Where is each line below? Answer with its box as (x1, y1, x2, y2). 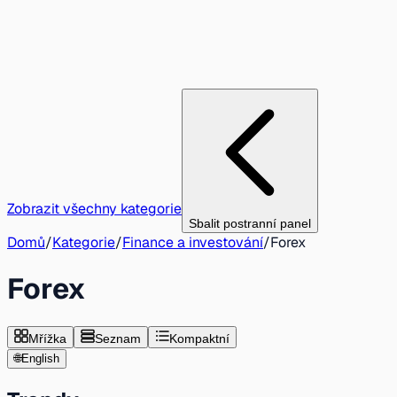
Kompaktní (169, 331, 230, 346)
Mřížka (28, 331, 66, 346)
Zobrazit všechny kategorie (7, 199, 182, 218)
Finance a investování (122, 233, 263, 252)
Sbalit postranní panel (189, 216, 311, 230)
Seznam (95, 331, 141, 346)
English (21, 351, 59, 365)
